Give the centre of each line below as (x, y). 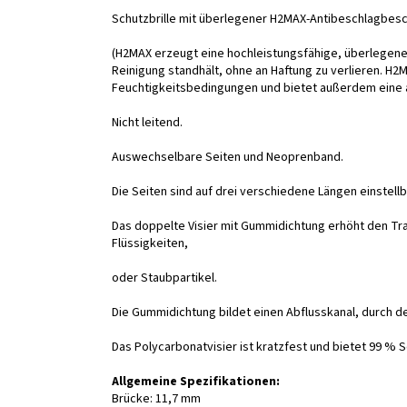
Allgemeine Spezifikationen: (196, 381)
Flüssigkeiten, (150, 243)
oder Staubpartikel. (164, 278)
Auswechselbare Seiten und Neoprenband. (228, 157)
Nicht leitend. (147, 122)
